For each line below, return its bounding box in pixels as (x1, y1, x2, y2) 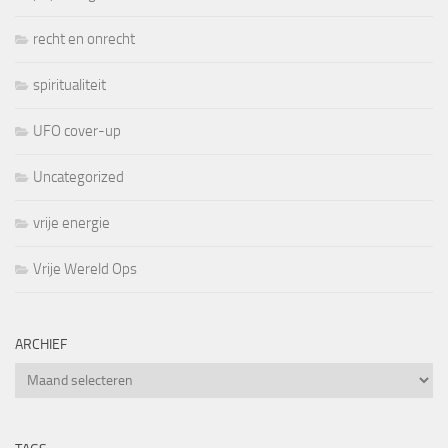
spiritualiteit (33, 76, 106, 94)
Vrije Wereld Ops (33, 260, 137, 278)
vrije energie (33, 214, 110, 232)
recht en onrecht (33, 30, 135, 48)
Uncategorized (33, 168, 124, 186)
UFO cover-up (33, 122, 121, 140)
